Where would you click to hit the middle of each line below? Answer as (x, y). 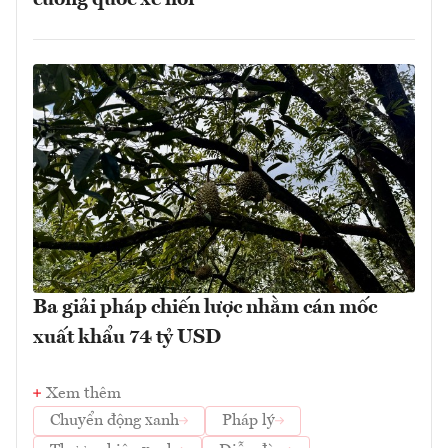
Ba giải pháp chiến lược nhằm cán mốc (205, 307)
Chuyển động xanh (114, 420)
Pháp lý (248, 420)
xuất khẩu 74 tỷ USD (127, 337)
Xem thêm (83, 393)
